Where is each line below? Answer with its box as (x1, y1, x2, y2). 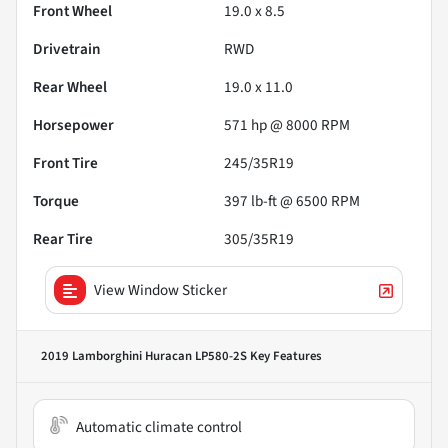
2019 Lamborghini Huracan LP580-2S (41, 346, 247, 365)
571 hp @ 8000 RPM (224, 113, 350, 136)
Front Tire (33, 151, 98, 174)
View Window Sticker (94, 278, 227, 301)
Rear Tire (33, 227, 93, 250)
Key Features (247, 346, 322, 365)
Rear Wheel (33, 75, 107, 98)
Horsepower (33, 113, 114, 136)
